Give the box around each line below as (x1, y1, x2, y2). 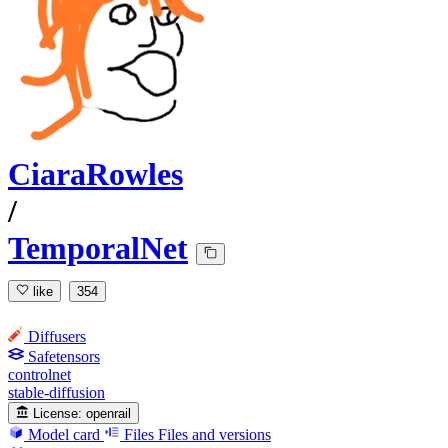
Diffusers (28, 327, 86, 345)
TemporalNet (8, 230, 188, 267)
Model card (28, 425, 100, 443)
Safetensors (28, 347, 100, 365)
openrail (86, 405, 132, 421)
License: (33, 405, 83, 421)
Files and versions (158, 425, 271, 443)
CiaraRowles (8, 156, 183, 193)
